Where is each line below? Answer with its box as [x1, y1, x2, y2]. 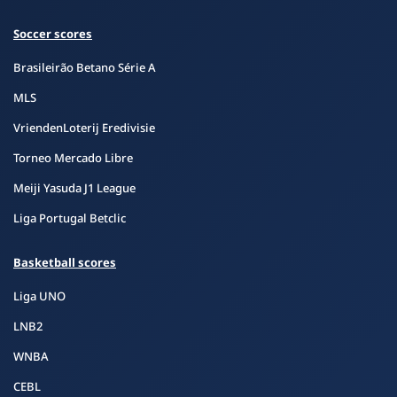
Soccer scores [13, 26, 92, 42]
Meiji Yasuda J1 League [13, 180, 136, 196]
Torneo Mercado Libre [13, 150, 133, 166]
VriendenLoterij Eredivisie [13, 120, 155, 136]
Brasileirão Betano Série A [13, 59, 156, 75]
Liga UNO [13, 288, 66, 304]
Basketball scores [13, 254, 116, 270]
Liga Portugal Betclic [13, 210, 126, 226]
